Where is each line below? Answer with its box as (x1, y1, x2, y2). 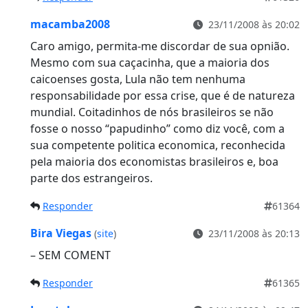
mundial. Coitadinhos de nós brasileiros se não (30, 104, 274, 120)
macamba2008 (30, 16, 110, 32)
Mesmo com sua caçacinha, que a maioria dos (30, 54, 269, 70)
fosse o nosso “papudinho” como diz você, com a (30, 120, 285, 136)
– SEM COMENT (30, 247, 111, 263)
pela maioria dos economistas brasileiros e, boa (30, 153, 278, 169)
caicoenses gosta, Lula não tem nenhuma (30, 71, 245, 87)
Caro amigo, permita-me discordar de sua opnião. (30, 38, 289, 54)
